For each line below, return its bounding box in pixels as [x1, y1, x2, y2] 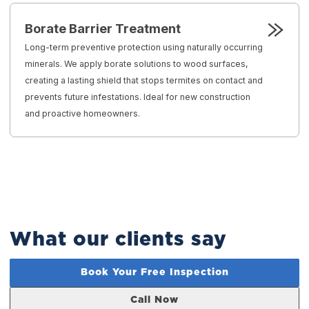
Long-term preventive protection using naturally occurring [25, 41, 263, 52]
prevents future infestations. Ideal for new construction [25, 91, 251, 102]
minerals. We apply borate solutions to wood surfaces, [25, 58, 249, 69]
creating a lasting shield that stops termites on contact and [25, 74, 263, 86]
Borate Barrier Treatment [25, 20, 181, 36]
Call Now [130, 295, 179, 306]
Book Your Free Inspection [80, 268, 229, 277]
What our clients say [10, 229, 228, 250]
